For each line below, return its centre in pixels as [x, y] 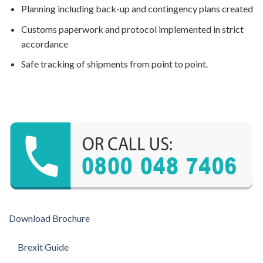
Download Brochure [50, 218]
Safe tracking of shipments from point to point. [114, 64]
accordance [44, 43]
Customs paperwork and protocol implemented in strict [132, 29]
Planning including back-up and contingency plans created [137, 8]
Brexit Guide [45, 247]
